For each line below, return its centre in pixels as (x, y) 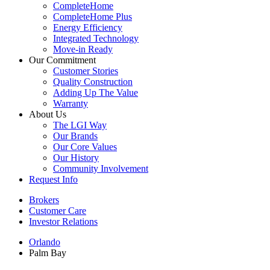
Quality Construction (93, 82)
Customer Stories (86, 71)
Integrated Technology (96, 39)
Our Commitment (62, 60)
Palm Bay (48, 253)
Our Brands (75, 136)
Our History (76, 158)
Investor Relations (63, 222)
